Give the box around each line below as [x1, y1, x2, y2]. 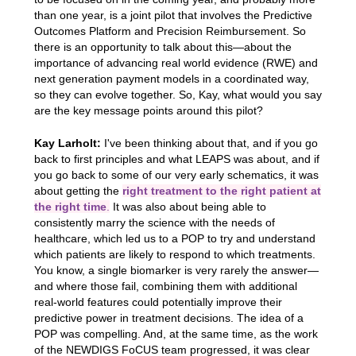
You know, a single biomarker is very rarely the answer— [33, 264, 319, 277]
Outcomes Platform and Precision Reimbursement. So [33, 24, 306, 37]
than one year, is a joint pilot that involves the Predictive [33, 8, 312, 21]
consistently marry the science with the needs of [33, 216, 275, 230]
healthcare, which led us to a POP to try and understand [33, 232, 315, 246]
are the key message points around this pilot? [33, 103, 263, 117]
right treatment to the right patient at [122, 184, 321, 198]
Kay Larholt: [33, 137, 101, 150]
